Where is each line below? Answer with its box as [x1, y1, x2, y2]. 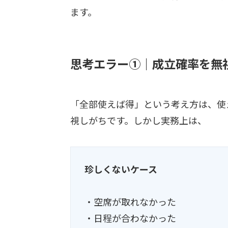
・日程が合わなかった [84, 211, 176, 224]
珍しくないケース [84, 162, 157, 176]
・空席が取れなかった [84, 194, 176, 208]
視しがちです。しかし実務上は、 [70, 113, 207, 127]
